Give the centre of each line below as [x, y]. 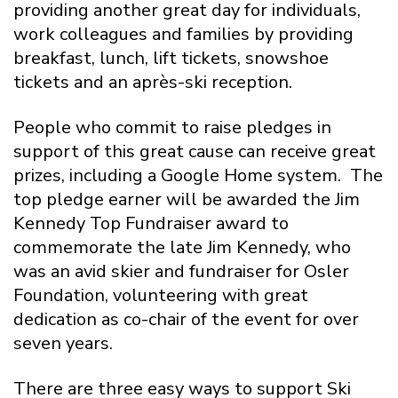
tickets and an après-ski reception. [155, 82]
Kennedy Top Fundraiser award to [151, 223]
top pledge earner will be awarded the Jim [187, 199]
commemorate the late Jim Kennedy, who [182, 247]
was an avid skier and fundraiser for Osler [181, 271]
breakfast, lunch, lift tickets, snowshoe [171, 58]
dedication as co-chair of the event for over [186, 319]
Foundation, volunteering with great [161, 295]
